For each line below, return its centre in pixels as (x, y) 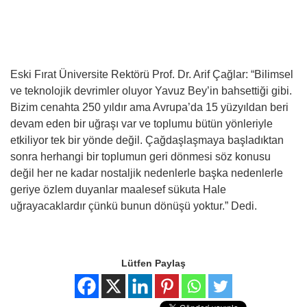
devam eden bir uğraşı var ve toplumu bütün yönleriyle (142, 123)
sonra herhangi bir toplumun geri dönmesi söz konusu (140, 156)
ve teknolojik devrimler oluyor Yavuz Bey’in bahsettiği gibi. (151, 90)
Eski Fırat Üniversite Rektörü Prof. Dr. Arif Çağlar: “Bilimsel (152, 74)
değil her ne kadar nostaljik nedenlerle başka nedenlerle (147, 173)
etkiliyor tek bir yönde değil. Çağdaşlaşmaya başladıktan (147, 140)
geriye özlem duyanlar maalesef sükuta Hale (118, 189)
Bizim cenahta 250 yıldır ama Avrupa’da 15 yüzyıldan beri (149, 107)
